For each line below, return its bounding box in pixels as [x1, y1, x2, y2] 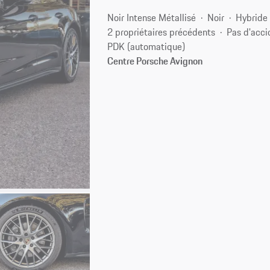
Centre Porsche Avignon [107, 53, 203, 68]
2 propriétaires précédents [107, 24, 216, 39]
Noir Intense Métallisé [107, 10, 196, 25]
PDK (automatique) [107, 39, 186, 54]
